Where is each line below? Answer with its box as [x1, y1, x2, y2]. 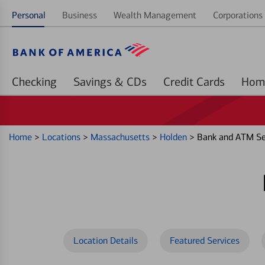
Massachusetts [91, 131, 152, 143]
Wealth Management [114, 9, 196, 21]
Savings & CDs [127, 75, 147, 89]
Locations [42, 131, 83, 143]
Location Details [73, 235, 138, 246]
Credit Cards [196, 75, 225, 89]
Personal [12, 9, 46, 21]
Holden [160, 131, 189, 143]
